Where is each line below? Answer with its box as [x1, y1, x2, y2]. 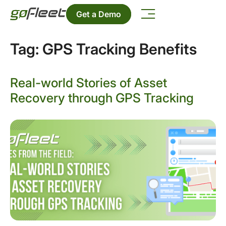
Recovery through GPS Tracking [10, 90, 194, 105]
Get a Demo [76, 9, 122, 19]
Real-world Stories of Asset [10, 75, 167, 90]
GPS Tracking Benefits [42, 40, 197, 58]
